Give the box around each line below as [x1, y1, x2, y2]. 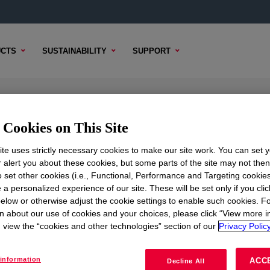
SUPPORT [133, 46, 171, 55]
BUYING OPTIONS [119, 172, 190, 181]
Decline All [167, 257, 205, 265]
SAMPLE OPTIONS [32, 172, 105, 181]
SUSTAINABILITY [42, 46, 107, 55]
